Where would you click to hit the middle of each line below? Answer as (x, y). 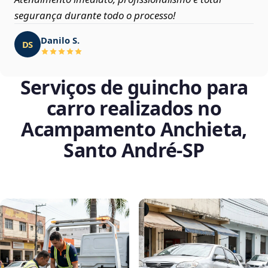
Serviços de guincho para (134, 87)
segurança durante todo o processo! (95, 16)
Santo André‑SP (134, 150)
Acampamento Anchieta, (134, 129)
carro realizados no (134, 108)
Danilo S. (60, 40)
